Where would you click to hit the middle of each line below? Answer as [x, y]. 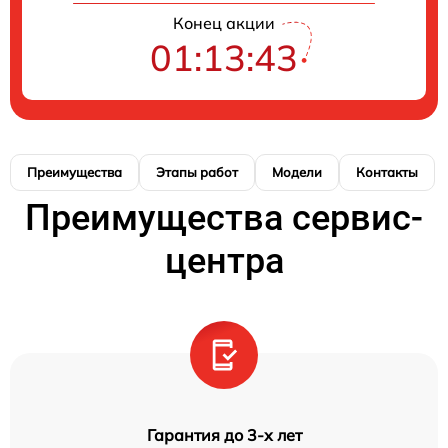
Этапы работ [197, 172]
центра [224, 261]
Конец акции [224, 23]
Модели [297, 172]
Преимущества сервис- [224, 218]
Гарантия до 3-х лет [224, 435]
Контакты [387, 172]
